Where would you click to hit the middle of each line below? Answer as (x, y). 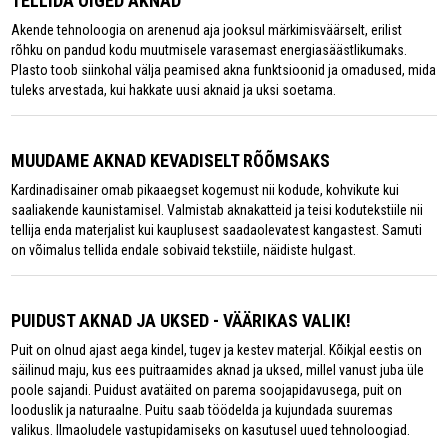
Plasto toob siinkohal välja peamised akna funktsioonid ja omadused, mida (224, 70)
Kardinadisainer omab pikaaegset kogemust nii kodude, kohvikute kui (205, 190)
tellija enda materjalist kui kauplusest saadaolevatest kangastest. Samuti (217, 230)
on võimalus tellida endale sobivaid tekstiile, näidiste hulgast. (184, 250)
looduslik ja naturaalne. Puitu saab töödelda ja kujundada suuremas (202, 410)
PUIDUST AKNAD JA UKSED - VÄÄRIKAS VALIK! (181, 320)
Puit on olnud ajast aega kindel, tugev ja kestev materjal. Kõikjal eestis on (217, 350)
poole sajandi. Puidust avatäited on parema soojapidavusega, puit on (207, 390)
